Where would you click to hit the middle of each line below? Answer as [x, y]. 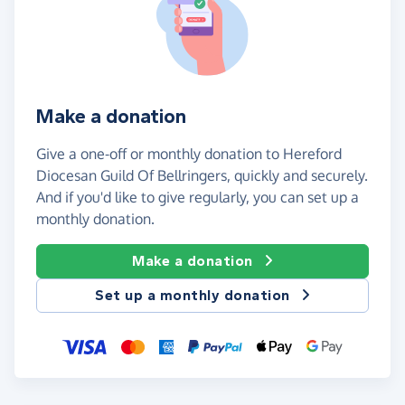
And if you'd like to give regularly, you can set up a [198, 198]
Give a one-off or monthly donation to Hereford [189, 154]
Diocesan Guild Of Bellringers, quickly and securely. [202, 176]
